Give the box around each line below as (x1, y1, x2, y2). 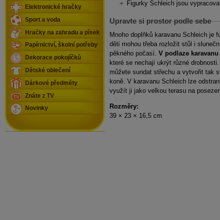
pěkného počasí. (110, 50, 159, 57)
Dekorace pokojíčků (25, 55, 81, 61)
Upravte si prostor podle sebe (110, 17, 211, 26)
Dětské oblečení (25, 67, 70, 73)
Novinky (25, 105, 48, 111)
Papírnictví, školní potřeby (25, 42, 98, 48)
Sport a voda (25, 16, 60, 23)
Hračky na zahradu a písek (25, 29, 100, 35)
